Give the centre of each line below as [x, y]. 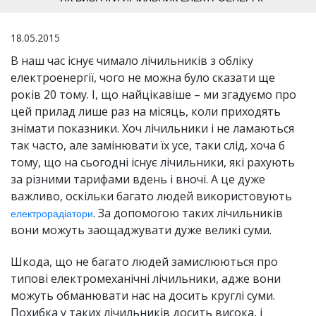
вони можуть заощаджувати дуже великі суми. [141, 230]
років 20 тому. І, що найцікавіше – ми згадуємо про [153, 95]
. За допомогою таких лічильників [188, 213]
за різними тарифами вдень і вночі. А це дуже [138, 180]
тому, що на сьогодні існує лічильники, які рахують [153, 163]
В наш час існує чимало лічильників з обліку [132, 61]
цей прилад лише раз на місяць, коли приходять [146, 112]
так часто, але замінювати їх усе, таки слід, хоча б [148, 146]
